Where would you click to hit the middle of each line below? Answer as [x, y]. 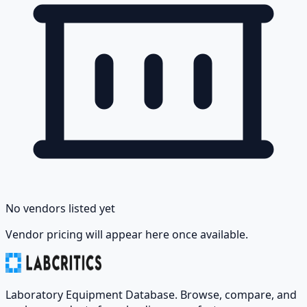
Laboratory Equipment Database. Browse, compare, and [151, 295]
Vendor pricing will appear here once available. [127, 235]
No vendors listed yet [60, 209]
